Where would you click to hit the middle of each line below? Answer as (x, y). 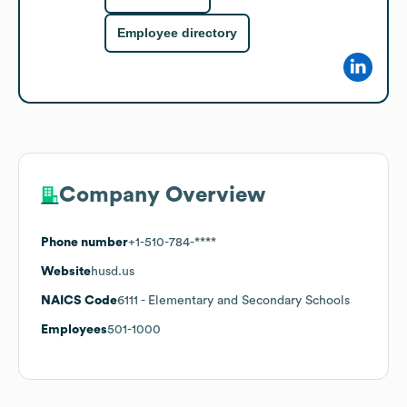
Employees (74, 329)
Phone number (84, 242)
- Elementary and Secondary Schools (244, 300)
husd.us (113, 271)
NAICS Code (79, 300)
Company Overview (162, 195)
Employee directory (177, 33)
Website (66, 271)
